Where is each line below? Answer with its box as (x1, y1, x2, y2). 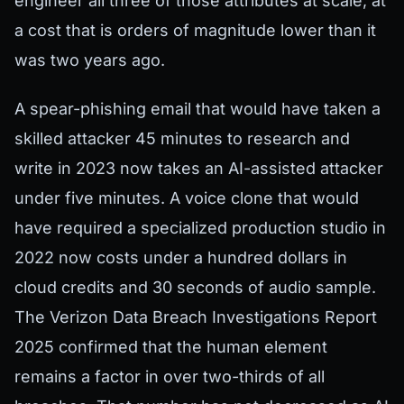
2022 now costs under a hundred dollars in (14, 248, 347, 268)
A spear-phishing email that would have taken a (14, 99, 381, 119)
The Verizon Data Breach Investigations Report (14, 308, 377, 327)
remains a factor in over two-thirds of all (14, 367, 325, 387)
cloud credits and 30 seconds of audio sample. (14, 278, 376, 298)
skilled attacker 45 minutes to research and (14, 129, 350, 149)
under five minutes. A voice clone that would (14, 188, 359, 208)
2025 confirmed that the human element (14, 337, 327, 357)
